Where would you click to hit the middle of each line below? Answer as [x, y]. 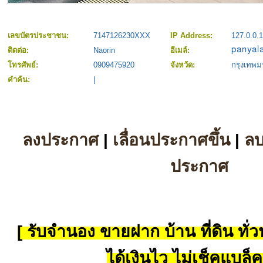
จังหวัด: [184, 65]
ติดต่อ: [19, 50]
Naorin [104, 50]
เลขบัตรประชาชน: [39, 36]
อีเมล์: [181, 50]
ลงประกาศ [60, 140]
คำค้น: [20, 80]
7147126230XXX [122, 36]
